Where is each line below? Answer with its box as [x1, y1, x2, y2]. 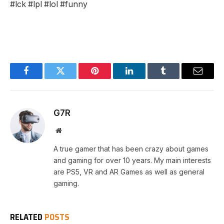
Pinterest [94, 73, 126, 83]
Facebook [25, 73, 60, 83]
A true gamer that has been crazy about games [53, 144, 208, 153]
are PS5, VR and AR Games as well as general [53, 167, 204, 176]
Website [61, 126, 83, 134]
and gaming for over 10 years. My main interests [53, 156, 211, 165]
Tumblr [162, 73, 189, 83]
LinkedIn [128, 73, 161, 83]
